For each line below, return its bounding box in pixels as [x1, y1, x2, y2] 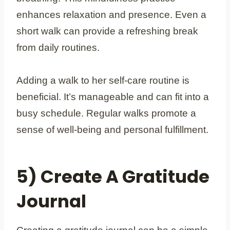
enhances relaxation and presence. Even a [16, 9, 206, 20]
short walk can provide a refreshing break [16, 25, 198, 36]
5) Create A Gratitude [16, 164, 209, 189]
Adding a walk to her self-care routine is [16, 74, 189, 86]
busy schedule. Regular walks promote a [16, 107, 196, 119]
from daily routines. [16, 42, 100, 53]
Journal [16, 188, 86, 214]
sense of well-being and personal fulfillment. [16, 124, 208, 135]
